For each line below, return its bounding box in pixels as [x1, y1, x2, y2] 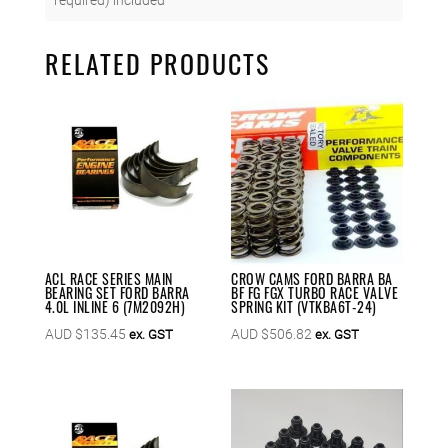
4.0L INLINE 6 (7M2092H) [44, 295, 186, 317]
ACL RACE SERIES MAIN [44, 267, 173, 289]
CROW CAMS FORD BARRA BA [231, 267, 393, 289]
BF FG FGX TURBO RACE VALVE [231, 281, 399, 303]
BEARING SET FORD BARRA [44, 281, 190, 303]
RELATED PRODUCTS [44, 43, 270, 83]
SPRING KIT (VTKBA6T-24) [231, 295, 377, 317]
